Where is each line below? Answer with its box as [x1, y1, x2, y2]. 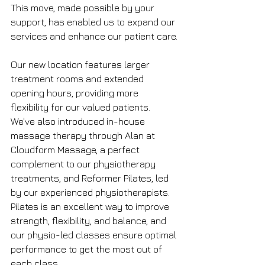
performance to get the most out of [11, 244, 164, 255]
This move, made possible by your [11, 2, 157, 14]
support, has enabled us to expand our [11, 17, 177, 28]
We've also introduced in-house [11, 116, 147, 127]
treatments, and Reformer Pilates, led [11, 173, 171, 184]
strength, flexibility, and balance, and [11, 215, 169, 227]
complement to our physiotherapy [11, 159, 158, 170]
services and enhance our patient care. [11, 31, 177, 42]
